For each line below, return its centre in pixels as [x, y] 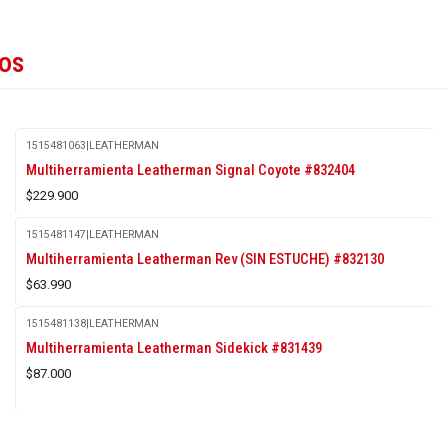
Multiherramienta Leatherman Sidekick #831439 [173, 347]
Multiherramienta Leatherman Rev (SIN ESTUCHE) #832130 [204, 258]
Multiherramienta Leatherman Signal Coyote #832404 [190, 169]
